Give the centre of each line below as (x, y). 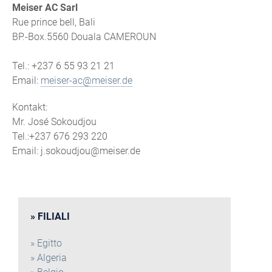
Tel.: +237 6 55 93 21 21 (63, 66)
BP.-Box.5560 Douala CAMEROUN (84, 37)
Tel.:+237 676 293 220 (60, 136)
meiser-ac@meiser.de (87, 80)
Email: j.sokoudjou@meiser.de (76, 151)
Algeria (52, 258)
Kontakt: (30, 107)
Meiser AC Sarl (45, 8)
